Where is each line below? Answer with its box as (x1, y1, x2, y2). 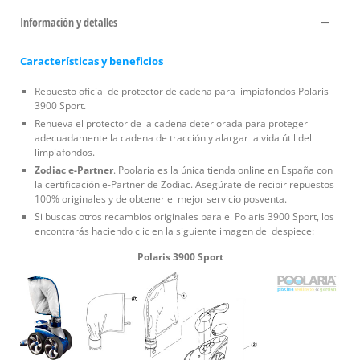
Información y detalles (20, 14, 117, 30)
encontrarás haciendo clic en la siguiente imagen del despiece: (35, 223, 314, 238)
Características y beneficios (20, 53, 163, 68)
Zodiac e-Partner (35, 162, 113, 177)
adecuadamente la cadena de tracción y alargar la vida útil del (35, 130, 312, 145)
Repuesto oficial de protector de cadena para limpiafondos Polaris (35, 84, 329, 98)
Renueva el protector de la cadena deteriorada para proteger (35, 116, 308, 130)
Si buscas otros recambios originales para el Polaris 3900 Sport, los (35, 209, 334, 223)
